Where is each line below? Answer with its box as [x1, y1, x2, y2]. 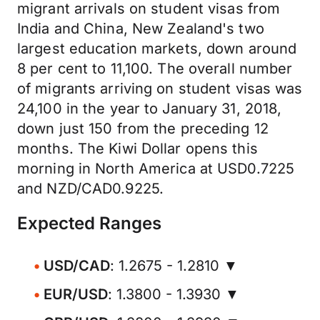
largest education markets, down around [17, 40, 297, 57]
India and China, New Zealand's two [17, 20, 264, 37]
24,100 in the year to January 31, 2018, [17, 100, 282, 117]
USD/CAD [44, 257, 110, 274]
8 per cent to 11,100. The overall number [17, 60, 293, 77]
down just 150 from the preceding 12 [17, 120, 269, 137]
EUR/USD [44, 286, 108, 303]
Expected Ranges [17, 213, 161, 234]
